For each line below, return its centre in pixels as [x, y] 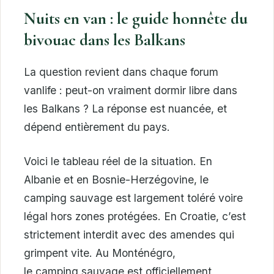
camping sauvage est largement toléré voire [133, 198]
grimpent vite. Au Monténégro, [100, 253]
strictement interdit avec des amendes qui [129, 234]
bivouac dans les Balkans [105, 40]
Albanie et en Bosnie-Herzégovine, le [116, 179]
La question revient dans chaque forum [121, 72]
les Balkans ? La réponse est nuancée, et [125, 108]
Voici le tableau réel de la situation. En [118, 161]
